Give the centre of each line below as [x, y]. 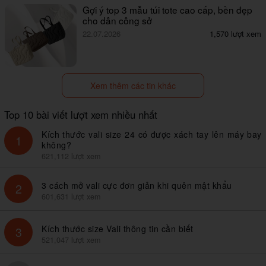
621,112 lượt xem [71, 156]
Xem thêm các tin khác [133, 85]
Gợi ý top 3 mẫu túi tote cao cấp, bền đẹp [168, 9]
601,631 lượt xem [71, 196]
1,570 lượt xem [235, 33]
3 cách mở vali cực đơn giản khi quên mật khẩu [137, 185]
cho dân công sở [118, 20]
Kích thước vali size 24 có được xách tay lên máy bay [152, 134]
